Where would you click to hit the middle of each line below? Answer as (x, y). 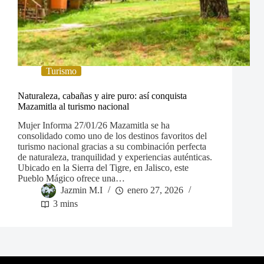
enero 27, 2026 (155, 190)
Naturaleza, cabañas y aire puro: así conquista (102, 95)
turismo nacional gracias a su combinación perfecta (112, 147)
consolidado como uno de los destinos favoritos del (112, 136)
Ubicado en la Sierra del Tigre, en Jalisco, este (103, 168)
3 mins (65, 204)
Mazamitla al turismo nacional (73, 106)
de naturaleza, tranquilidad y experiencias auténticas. (115, 157)
